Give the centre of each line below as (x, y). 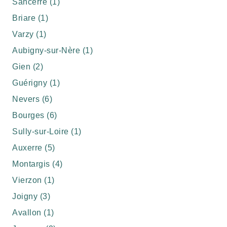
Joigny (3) (31, 196)
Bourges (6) (35, 115)
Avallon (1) (33, 213)
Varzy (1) (29, 34)
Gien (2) (28, 67)
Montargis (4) (37, 164)
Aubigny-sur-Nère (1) (52, 50)
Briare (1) (30, 18)
